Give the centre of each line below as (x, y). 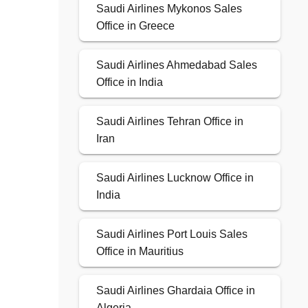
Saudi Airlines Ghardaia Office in (175, 291)
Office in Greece (135, 26)
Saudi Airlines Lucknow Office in (175, 178)
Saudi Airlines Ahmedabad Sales (176, 65)
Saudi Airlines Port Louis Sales (172, 234)
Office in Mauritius (140, 252)
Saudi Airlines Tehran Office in (169, 122)
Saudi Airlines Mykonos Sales (169, 9)
